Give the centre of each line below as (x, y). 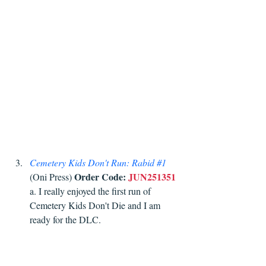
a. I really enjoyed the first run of (91, 191)
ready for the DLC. (66, 220)
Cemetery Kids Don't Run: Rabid (93, 163)
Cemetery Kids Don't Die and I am (96, 205)
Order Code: (100, 177)
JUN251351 (152, 177)
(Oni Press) (52, 177)
